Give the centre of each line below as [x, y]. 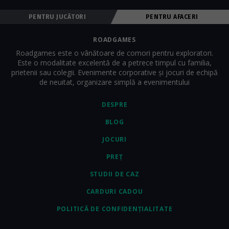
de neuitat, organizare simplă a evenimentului [114, 82]
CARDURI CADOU [114, 191]
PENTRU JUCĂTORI [57, 17]
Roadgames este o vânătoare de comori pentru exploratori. [114, 53]
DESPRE [114, 105]
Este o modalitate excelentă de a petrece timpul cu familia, [114, 63]
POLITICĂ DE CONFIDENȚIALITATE [114, 209]
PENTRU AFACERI [172, 17]
